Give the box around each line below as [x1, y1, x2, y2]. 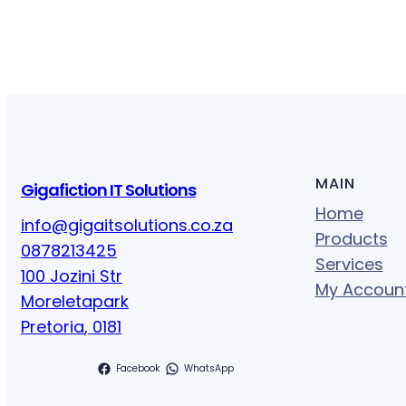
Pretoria [21, 314, 84, 338]
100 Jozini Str [21, 264, 122, 287]
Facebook [116, 361, 161, 375]
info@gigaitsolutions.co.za [21, 213, 233, 237]
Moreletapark [21, 289, 129, 313]
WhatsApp [184, 361, 235, 375]
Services [314, 252, 383, 275]
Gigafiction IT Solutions [21, 178, 196, 201]
